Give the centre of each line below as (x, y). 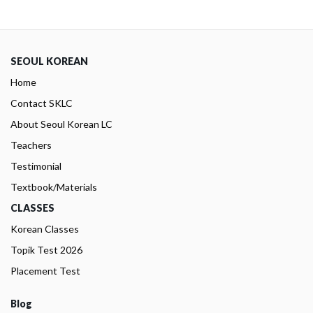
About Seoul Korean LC (61, 124)
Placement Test (45, 271)
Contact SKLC (42, 103)
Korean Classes (45, 229)
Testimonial (36, 166)
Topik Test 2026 (46, 250)
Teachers (31, 145)
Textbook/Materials (54, 187)
